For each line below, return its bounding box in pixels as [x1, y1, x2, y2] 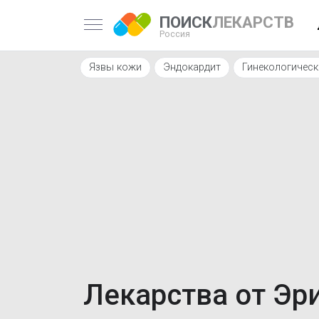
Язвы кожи [89, 61, 142, 73]
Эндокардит [163, 61, 221, 73]
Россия [159, 28, 190, 39]
